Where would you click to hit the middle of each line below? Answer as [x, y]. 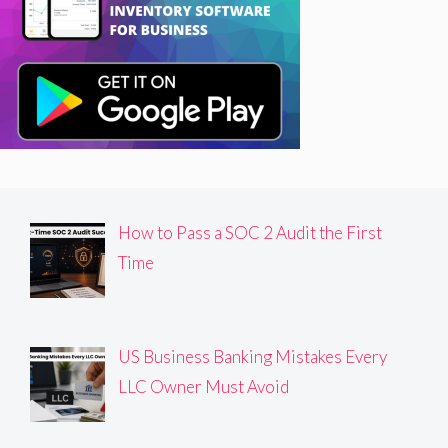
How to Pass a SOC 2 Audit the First [249, 233]
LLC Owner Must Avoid [203, 386]
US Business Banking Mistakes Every [252, 356]
